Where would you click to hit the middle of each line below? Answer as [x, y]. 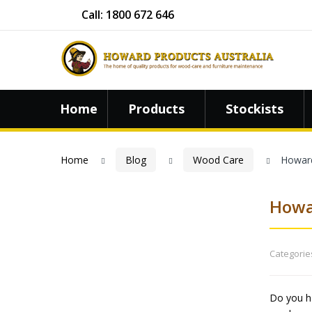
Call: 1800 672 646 [128, 15]
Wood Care [218, 160]
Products [156, 109]
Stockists [255, 109]
